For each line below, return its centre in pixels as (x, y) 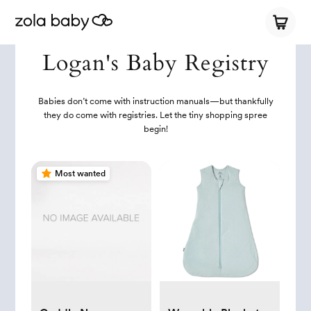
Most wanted (80, 174)
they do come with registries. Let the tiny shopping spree (155, 115)
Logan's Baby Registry (155, 63)
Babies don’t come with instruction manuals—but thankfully (155, 101)
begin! (155, 129)
